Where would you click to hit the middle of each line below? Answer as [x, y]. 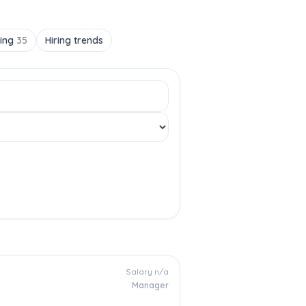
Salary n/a [147, 272]
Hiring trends [74, 40]
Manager [150, 285]
